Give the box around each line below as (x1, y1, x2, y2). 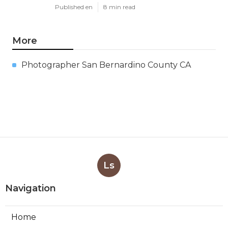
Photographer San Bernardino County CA (21, 60, 191, 70)
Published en (55, 3, 93, 11)
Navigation (5, 182, 56, 194)
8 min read (103, 3, 135, 11)
